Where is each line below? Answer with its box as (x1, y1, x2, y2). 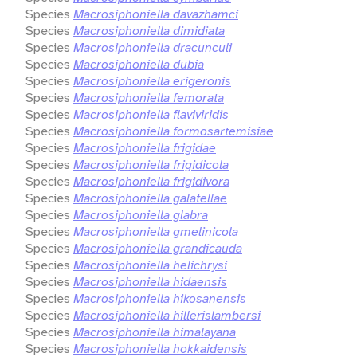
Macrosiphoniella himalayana (73, 323, 236, 340)
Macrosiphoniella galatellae (73, 189, 227, 206)
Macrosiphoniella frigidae (73, 139, 216, 156)
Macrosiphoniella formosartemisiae (73, 122, 273, 139)
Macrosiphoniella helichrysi (73, 256, 227, 273)
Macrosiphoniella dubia (73, 55, 204, 73)
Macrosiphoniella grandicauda (73, 239, 242, 257)
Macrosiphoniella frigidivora (73, 172, 229, 190)
